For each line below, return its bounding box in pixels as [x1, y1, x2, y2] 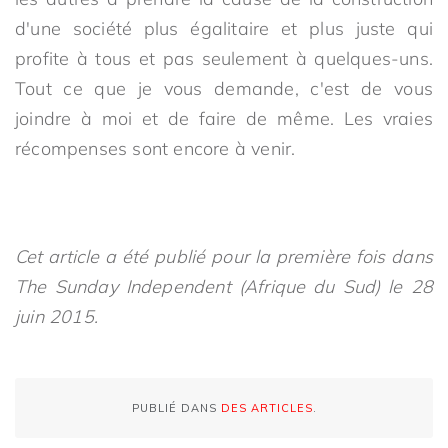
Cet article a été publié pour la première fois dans [15, 245, 433, 268]
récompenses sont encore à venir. [15, 137, 296, 160]
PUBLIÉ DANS [131, 401, 221, 415]
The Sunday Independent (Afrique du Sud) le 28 [15, 275, 433, 298]
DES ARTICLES [220, 401, 313, 415]
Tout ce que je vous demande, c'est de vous [15, 77, 433, 100]
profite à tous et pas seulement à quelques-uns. [15, 47, 433, 70]
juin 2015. [15, 305, 98, 328]
